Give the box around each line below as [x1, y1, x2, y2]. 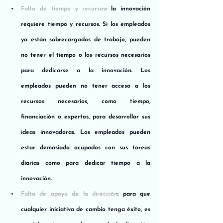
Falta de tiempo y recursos [21, 5, 106, 12]
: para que [117, 191, 151, 197]
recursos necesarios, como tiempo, [21, 98, 150, 105]
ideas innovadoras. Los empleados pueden [21, 129, 150, 135]
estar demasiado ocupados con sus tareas [21, 144, 150, 151]
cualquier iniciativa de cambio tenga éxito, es [21, 206, 150, 213]
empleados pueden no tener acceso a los [21, 83, 150, 89]
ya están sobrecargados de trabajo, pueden [21, 36, 150, 43]
